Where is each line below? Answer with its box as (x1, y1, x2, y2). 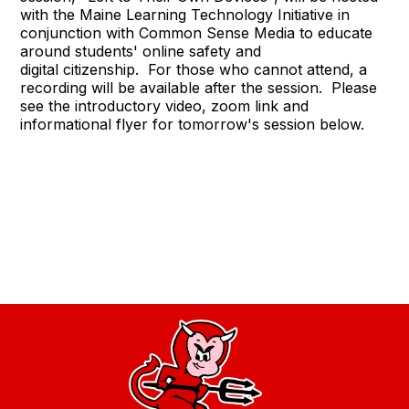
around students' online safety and (20, 41, 262, 60)
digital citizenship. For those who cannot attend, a (20, 59, 368, 79)
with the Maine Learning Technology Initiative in (20, 5, 351, 24)
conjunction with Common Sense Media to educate (20, 23, 373, 42)
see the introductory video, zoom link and (20, 96, 309, 115)
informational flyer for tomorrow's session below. (20, 114, 365, 133)
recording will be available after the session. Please (20, 78, 378, 97)
